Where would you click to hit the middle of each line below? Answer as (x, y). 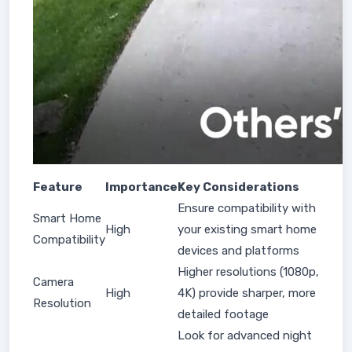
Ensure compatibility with (247, 208)
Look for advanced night (245, 335)
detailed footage (223, 314)
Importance (141, 187)
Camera (53, 282)
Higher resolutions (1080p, (248, 272)
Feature (58, 187)
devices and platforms (238, 251)
